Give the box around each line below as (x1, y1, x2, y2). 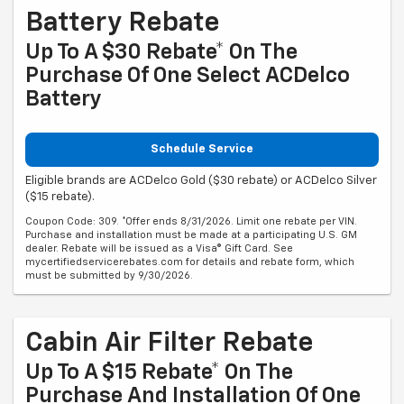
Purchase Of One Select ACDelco (25, 65, 350, 87)
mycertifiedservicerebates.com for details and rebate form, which (25, 256, 354, 267)
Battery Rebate (25, 10, 220, 38)
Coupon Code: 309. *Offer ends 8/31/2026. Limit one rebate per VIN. (25, 216, 357, 226)
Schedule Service (151, 143, 253, 156)
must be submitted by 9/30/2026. (25, 270, 193, 280)
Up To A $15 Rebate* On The (25, 361, 293, 383)
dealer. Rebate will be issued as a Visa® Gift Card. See (25, 243, 293, 253)
